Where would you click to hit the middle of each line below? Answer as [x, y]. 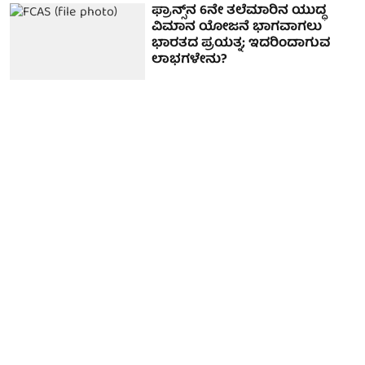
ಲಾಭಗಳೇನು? [190, 61]
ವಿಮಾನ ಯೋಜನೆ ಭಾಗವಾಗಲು [237, 28]
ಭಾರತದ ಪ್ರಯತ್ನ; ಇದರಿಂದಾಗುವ [241, 44]
